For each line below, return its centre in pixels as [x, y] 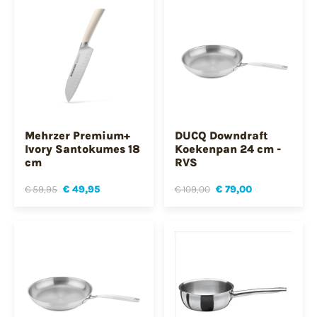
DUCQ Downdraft [221, 136]
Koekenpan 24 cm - [227, 149]
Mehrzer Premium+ [77, 136]
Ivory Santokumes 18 [82, 149]
